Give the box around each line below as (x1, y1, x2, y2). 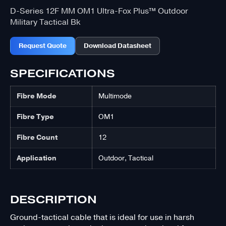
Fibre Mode (17, 91, 56, 101)
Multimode (98, 91, 132, 101)
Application (17, 153, 56, 163)
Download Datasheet (84, 41, 151, 50)
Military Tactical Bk (10, 17, 80, 28)
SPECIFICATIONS (10, 67, 115, 81)
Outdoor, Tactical (98, 153, 153, 163)
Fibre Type (17, 112, 54, 122)
